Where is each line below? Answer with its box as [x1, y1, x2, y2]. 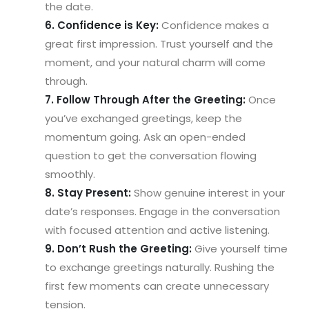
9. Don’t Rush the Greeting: [45, 241, 192, 256]
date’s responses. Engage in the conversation [45, 203, 280, 219]
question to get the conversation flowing [45, 148, 257, 163]
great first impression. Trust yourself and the [45, 36, 273, 51]
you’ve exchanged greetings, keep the [45, 110, 242, 126]
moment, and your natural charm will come [45, 54, 266, 70]
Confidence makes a [159, 17, 269, 32]
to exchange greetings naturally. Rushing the [45, 259, 275, 275]
